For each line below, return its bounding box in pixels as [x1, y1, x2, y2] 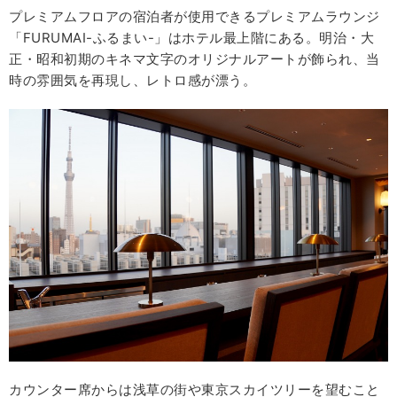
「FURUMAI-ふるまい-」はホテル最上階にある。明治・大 [9, 28, 374, 46]
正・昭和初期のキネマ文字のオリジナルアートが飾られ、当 [9, 50, 380, 67]
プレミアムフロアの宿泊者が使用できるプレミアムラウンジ [9, 7, 380, 25]
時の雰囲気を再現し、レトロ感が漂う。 [9, 71, 256, 89]
